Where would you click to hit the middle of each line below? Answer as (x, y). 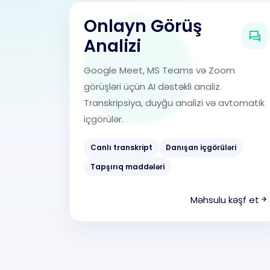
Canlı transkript (121, 147)
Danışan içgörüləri (201, 147)
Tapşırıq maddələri (127, 167)
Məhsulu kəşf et (225, 200)
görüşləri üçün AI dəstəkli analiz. (153, 86)
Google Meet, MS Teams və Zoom (159, 70)
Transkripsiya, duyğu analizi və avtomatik (174, 103)
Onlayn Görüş (143, 26)
